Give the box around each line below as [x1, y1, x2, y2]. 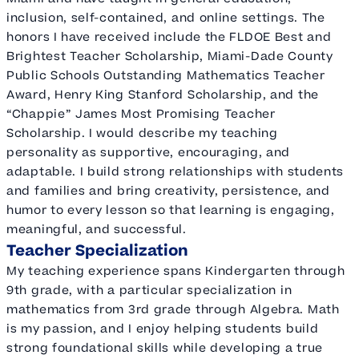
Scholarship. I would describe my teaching [6, 124, 278, 142]
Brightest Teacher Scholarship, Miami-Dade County [6, 47, 333, 65]
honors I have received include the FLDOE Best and [6, 28, 332, 46]
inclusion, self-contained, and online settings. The [6, 9, 325, 26]
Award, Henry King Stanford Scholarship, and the [6, 86, 319, 103]
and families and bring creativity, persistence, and [6, 182, 330, 200]
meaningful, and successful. [6, 220, 187, 238]
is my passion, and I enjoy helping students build [6, 320, 319, 337]
